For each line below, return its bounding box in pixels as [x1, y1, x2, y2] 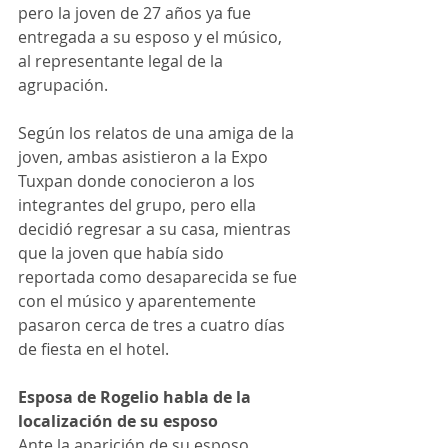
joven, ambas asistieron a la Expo [18, 145, 272, 168]
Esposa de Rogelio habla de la [18, 385, 255, 408]
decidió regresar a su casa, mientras [18, 217, 295, 240]
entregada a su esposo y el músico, [18, 25, 286, 48]
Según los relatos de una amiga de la [18, 121, 298, 144]
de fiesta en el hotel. [18, 337, 169, 360]
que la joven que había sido [18, 241, 228, 264]
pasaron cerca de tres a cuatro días [18, 313, 289, 336]
